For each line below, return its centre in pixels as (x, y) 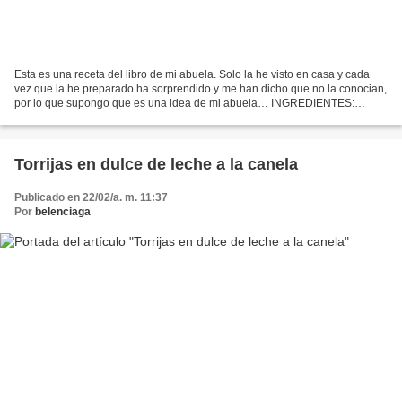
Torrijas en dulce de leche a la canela (156, 165)
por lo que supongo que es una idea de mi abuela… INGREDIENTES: (184, 104)
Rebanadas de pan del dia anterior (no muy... (124, 118)
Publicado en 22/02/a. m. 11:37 (91, 198)
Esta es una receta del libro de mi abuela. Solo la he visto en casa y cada (192, 75)
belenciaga (63, 212)
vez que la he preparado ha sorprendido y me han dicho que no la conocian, (201, 89)
